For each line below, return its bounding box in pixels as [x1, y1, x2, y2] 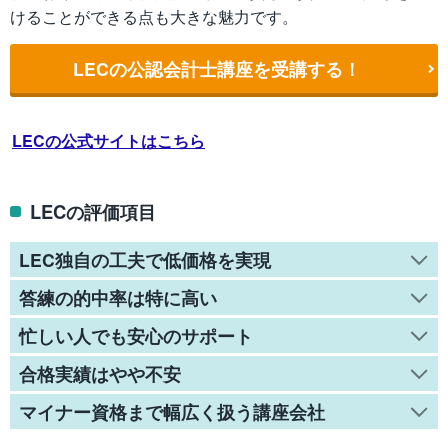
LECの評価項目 [30, 197, 157, 225]
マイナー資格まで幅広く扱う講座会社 [18, 398, 325, 424]
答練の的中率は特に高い [18, 284, 217, 310]
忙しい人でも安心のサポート [18, 322, 253, 348]
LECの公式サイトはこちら [12, 129, 205, 153]
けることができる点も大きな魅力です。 [10, 5, 298, 29]
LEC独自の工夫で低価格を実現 [18, 246, 271, 272]
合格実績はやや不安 [18, 360, 181, 386]
